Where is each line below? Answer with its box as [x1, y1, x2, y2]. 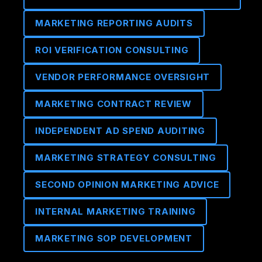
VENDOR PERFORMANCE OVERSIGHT [35, 71, 210, 82]
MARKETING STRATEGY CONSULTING [35, 152, 216, 163]
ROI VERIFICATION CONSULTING [35, 44, 189, 56]
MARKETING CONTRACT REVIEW [35, 98, 192, 109]
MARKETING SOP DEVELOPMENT [35, 233, 192, 244]
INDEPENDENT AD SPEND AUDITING [35, 125, 205, 136]
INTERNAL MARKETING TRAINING [35, 206, 196, 217]
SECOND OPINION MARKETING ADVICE [35, 179, 219, 190]
